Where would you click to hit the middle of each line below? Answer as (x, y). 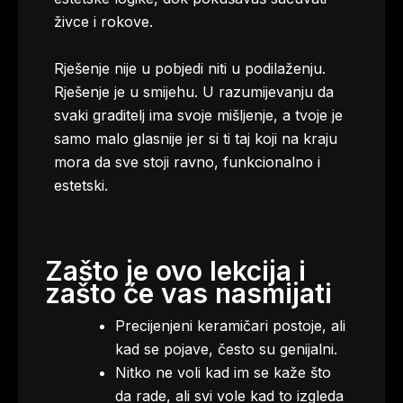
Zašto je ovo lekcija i (175, 271)
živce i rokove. (103, 22)
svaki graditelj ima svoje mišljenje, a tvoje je (198, 115)
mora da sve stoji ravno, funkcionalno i (187, 162)
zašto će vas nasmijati (188, 293)
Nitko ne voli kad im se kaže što (223, 372)
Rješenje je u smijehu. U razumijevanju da (194, 92)
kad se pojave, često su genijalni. (226, 349)
